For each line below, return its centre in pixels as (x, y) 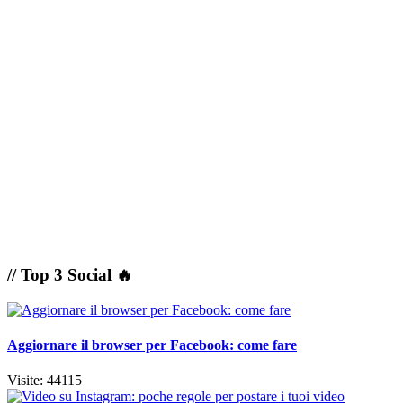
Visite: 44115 (45, 381)
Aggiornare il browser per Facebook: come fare (152, 345)
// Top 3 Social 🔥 (70, 274)
